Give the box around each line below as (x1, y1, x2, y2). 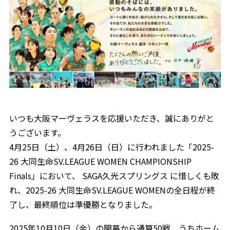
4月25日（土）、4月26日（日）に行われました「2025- (9, 141, 214, 154)
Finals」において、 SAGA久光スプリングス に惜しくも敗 (9, 169, 219, 182)
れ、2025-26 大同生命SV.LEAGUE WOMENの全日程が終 (9, 184, 215, 197)
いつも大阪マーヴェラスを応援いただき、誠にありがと (9, 112, 214, 125)
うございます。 (9, 126, 66, 139)
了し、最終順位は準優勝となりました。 (9, 198, 157, 211)
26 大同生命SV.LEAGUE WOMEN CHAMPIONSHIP (9, 155, 191, 168)
